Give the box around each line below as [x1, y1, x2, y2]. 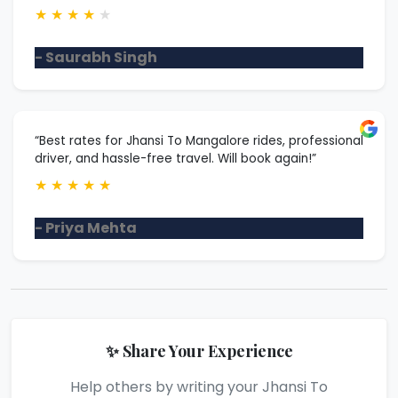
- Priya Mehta [35, 217, 137, 238]
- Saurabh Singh [35, 46, 157, 68]
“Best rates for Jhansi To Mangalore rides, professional [35, 131, 363, 149]
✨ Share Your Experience [105, 339, 293, 362]
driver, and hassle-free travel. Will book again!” [35, 149, 316, 167]
